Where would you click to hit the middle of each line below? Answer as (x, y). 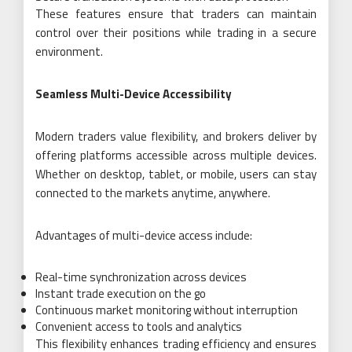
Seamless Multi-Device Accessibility (134, 93)
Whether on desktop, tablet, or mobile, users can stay (176, 174)
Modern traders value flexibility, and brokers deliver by (176, 136)
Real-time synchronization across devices (141, 277)
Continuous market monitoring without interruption (167, 310)
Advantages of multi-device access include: (144, 235)
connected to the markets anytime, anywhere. (153, 192)
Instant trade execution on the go (121, 293)
